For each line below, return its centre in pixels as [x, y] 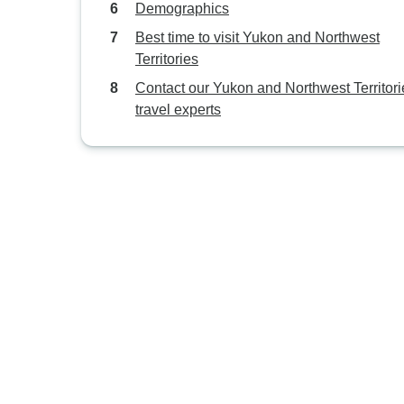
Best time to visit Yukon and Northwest [257, 37]
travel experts [178, 110]
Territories [167, 59]
